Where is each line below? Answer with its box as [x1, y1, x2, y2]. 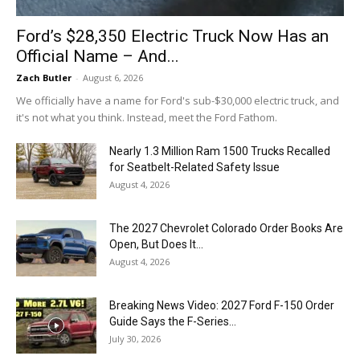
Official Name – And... [16, 46, 179, 66]
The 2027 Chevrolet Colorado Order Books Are [109, 221, 343, 235]
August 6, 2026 [83, 71, 143, 84]
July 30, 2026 [109, 332, 161, 345]
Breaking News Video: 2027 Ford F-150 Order [109, 298, 334, 312]
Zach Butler [16, 71, 72, 84]
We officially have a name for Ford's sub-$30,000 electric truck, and [16, 92, 339, 108]
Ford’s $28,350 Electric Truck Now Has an [16, 26, 329, 46]
